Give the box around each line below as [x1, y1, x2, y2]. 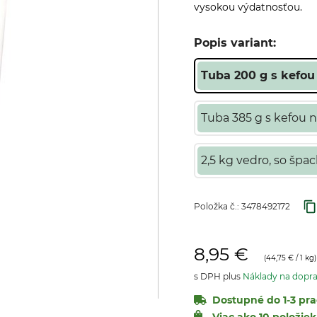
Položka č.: [194, 201, 241, 212]
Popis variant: [194, 36, 276, 50]
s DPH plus [194, 271, 243, 282]
